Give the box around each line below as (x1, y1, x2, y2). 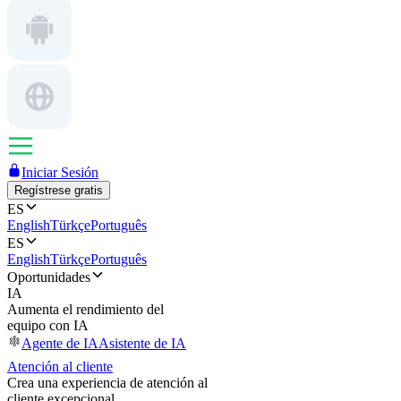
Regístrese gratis (14, 183, 103, 197)
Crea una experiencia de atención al (7, 375, 208, 390)
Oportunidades (7, 269, 90, 285)
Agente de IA (21, 336, 98, 351)
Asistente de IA (98, 336, 186, 351)
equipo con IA (7, 318, 89, 333)
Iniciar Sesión (21, 165, 98, 180)
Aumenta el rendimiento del (7, 302, 164, 317)
